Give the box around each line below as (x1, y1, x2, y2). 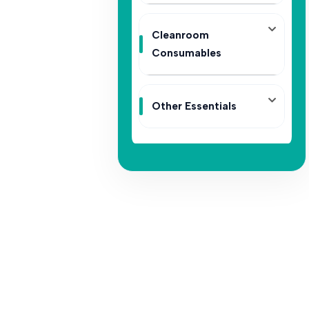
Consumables (151, 47, 221, 59)
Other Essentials (151, 100, 237, 112)
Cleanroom (151, 29, 209, 41)
